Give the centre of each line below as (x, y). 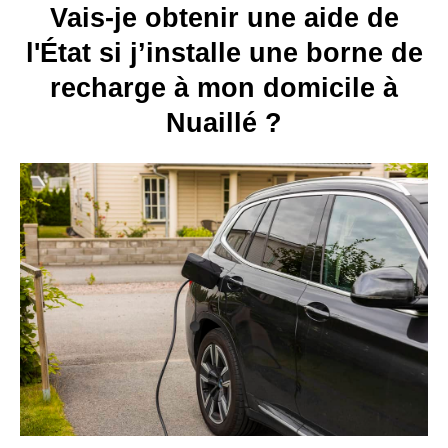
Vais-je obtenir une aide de (224, 18)
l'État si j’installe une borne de (224, 53)
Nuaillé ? (224, 123)
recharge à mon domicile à (224, 88)
